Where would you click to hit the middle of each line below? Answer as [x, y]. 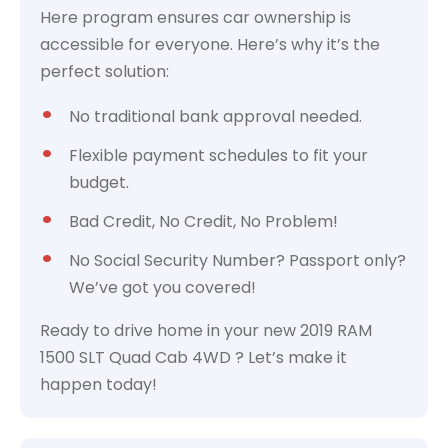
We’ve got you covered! [162, 287]
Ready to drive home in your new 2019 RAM [206, 330]
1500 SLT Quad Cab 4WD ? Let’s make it [193, 357]
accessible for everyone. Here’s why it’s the [210, 44]
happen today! [98, 384]
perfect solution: [104, 71]
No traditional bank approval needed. [215, 116]
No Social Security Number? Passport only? [237, 260]
